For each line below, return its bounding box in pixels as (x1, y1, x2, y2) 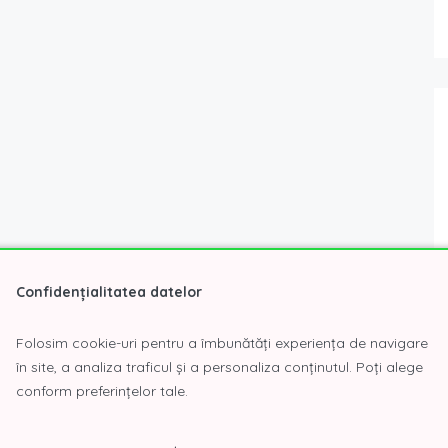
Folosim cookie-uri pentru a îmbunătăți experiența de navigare (16, 334, 428, 352)
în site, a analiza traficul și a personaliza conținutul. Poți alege (16, 358, 423, 376)
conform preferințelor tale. (16, 382, 188, 400)
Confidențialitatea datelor (16, 283, 202, 301)
